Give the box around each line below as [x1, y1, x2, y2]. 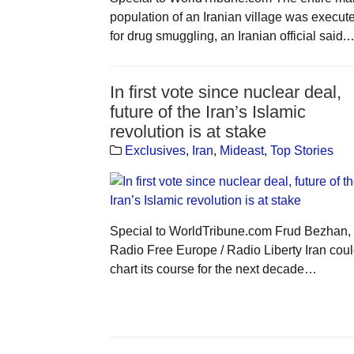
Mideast [219, 143, 264, 157]
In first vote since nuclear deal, [109, 81, 341, 102]
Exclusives [124, 143, 186, 157]
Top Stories [269, 143, 333, 157]
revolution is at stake [109, 121, 266, 141]
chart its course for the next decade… [109, 262, 317, 276]
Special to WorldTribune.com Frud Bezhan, [109, 224, 351, 238]
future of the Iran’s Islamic [109, 101, 306, 122]
